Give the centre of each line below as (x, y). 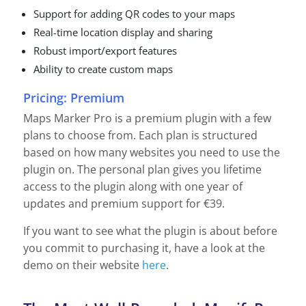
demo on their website (81, 265)
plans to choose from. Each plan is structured (140, 136)
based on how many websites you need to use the (152, 153)
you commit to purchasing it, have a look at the (144, 248)
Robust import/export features (105, 50)
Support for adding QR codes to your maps (134, 13)
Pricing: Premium (74, 98)
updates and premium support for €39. (124, 204)
